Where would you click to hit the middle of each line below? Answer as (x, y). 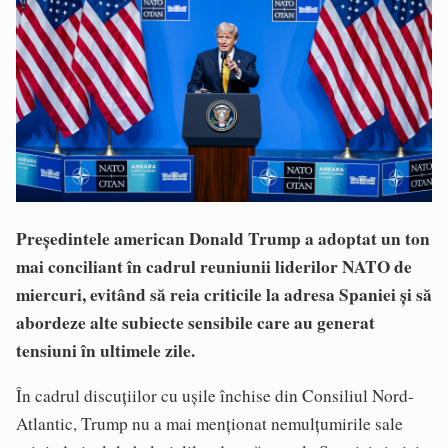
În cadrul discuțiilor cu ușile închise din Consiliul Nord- (215, 396)
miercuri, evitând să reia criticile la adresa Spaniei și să (224, 295)
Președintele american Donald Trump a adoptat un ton (223, 239)
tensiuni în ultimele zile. (105, 351)
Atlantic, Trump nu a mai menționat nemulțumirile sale (209, 424)
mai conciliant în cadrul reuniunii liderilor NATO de (214, 267)
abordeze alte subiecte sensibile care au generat (195, 323)
